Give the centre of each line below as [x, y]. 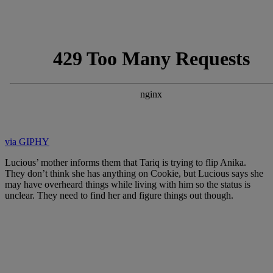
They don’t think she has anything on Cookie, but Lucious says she [134, 173]
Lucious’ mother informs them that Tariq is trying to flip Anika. [126, 162]
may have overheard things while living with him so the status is [128, 184]
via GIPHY [27, 141]
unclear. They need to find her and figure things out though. [119, 195]
